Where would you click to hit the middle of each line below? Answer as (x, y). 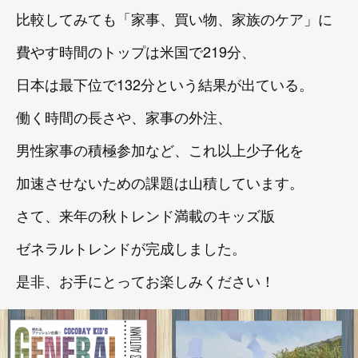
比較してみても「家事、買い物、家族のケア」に (174, 18)
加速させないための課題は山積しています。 (160, 182)
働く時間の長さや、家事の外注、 (124, 116)
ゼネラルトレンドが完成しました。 (131, 247)
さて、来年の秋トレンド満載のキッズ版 (145, 215)
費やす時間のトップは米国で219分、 (136, 51)
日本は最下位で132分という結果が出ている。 (165, 84)
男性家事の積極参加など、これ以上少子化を (160, 149)
